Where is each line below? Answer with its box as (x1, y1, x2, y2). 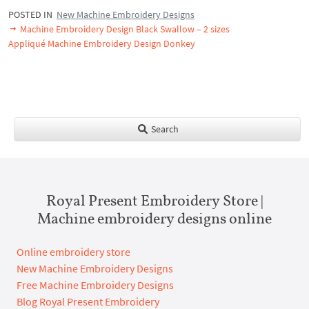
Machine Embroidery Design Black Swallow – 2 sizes (18, 22, 230, 35)
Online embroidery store (17, 244, 130, 259)
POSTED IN (8, 8, 57, 21)
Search (148, 122, 179, 135)
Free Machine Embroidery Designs (17, 277, 174, 292)
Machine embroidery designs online (37, 208, 272, 227)
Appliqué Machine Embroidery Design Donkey (8, 37, 195, 50)
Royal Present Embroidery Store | (46, 190, 263, 209)
